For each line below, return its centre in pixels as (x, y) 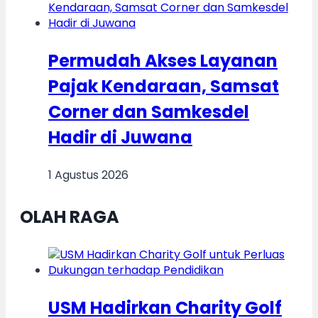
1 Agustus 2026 (88, 175)
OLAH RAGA (70, 216)
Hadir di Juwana (120, 137)
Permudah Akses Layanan (163, 60)
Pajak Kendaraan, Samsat (164, 86)
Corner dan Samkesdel (149, 111)
